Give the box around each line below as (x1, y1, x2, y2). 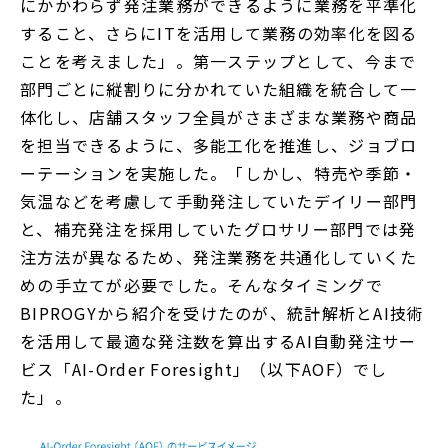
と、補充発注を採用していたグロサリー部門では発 (20, 216, 417, 241)
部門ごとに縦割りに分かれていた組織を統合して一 (20, 76, 418, 101)
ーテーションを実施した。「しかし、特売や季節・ (20, 160, 418, 185)
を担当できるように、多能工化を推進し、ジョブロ (20, 132, 418, 157)
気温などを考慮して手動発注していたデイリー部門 (20, 188, 418, 213)
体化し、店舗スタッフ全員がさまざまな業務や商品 (20, 104, 418, 129)
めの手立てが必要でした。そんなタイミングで (20, 272, 383, 297)
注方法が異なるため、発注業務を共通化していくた (20, 244, 418, 269)
